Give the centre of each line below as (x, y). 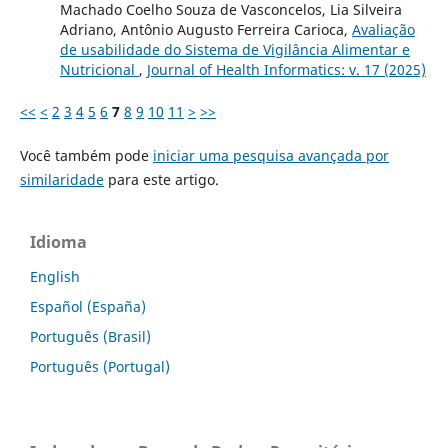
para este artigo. (161, 179)
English (55, 276)
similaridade (61, 179)
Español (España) (88, 306)
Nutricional (99, 69)
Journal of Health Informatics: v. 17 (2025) (286, 69)
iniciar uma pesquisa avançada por (270, 155)
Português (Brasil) (90, 336)
